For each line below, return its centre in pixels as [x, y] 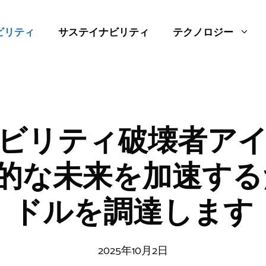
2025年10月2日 [133, 251]
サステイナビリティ [104, 33]
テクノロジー [203, 33]
